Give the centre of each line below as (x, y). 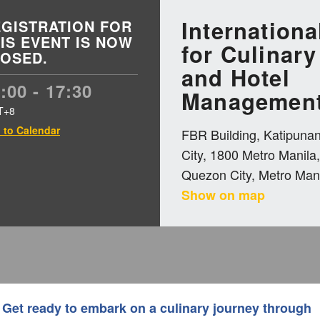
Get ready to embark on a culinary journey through (156, 308)
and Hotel (236, 77)
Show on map (223, 195)
